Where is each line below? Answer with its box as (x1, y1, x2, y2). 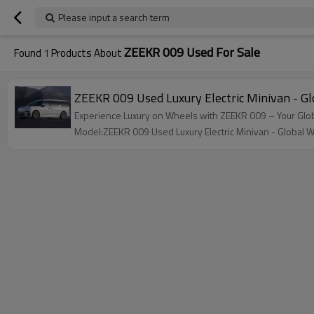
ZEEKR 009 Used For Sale (124, 43, 260, 62)
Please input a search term (58, 10, 170, 25)
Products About (49, 45, 124, 61)
